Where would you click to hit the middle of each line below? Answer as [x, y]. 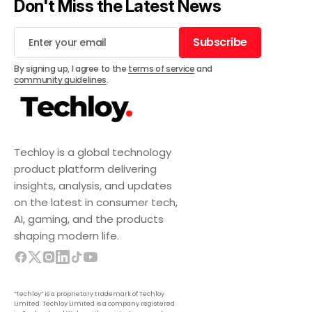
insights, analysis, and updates [93, 186]
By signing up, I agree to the [71, 69]
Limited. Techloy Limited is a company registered [94, 304]
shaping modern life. [67, 236]
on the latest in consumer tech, [96, 203]
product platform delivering [85, 169]
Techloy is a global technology [93, 153]
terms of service [162, 69]
